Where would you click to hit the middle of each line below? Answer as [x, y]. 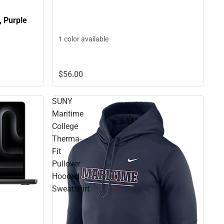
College [65, 126]
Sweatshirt [71, 188]
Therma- [67, 138]
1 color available [83, 39]
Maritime [68, 113]
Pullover [66, 163]
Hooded [66, 176]
